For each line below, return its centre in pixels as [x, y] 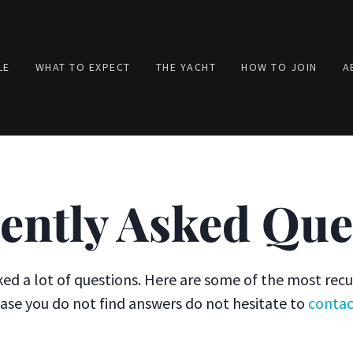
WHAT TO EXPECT [83, 67]
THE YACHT [186, 67]
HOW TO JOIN [279, 67]
